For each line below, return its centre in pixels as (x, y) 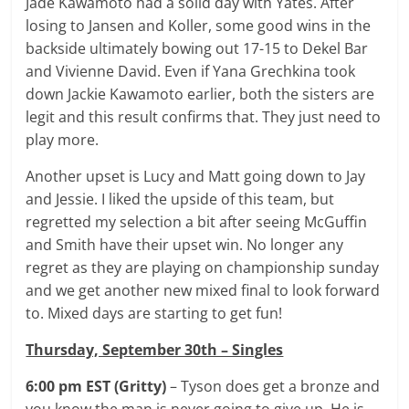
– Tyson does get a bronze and (275, 386)
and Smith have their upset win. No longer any (185, 244)
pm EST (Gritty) (115, 386)
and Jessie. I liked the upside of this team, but (180, 199)
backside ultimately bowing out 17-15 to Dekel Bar (197, 48)
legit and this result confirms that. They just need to (204, 116)
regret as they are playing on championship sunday (203, 267)
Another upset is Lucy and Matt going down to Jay (196, 176)
